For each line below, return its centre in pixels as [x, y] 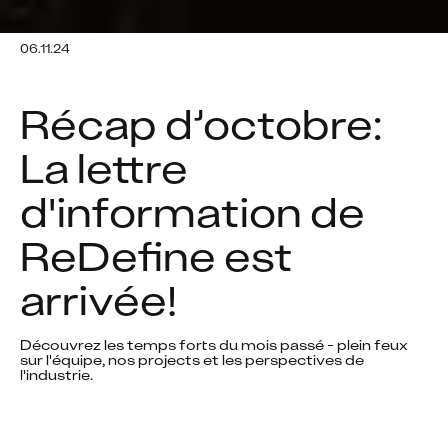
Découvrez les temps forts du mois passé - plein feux [214, 344]
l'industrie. [58, 374]
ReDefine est [156, 256]
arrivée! [98, 300]
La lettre [104, 168]
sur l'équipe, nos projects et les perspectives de [192, 359]
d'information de [192, 212]
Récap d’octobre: [201, 124]
